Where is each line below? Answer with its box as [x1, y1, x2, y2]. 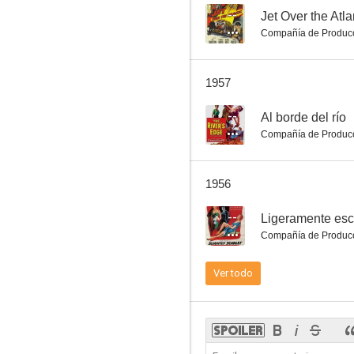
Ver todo [213, 267, 253, 279]
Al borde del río [261, 111, 346, 124]
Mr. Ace [258, 64, 292, 78]
